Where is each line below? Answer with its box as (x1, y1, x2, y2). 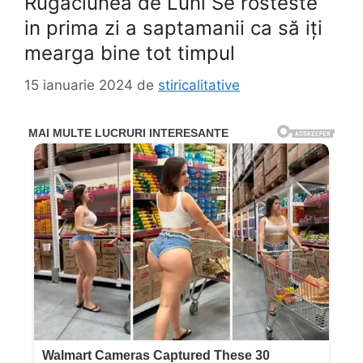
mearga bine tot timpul (24, 41, 235, 65)
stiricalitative (158, 76, 240, 93)
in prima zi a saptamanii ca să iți (24, 16, 322, 40)
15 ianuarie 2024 (24, 76, 133, 93)
